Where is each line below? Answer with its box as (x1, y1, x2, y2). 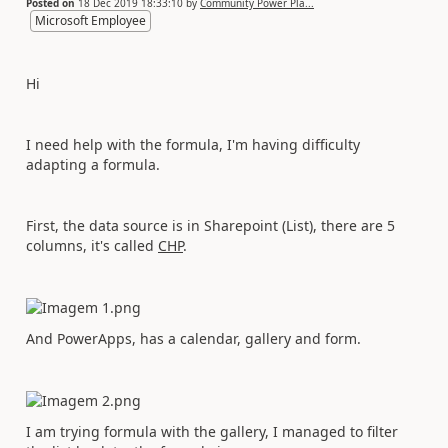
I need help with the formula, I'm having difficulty (26, 135, 360, 154)
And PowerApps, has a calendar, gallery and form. (26, 328, 361, 348)
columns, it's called (26, 236, 158, 255)
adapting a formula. (26, 155, 160, 174)
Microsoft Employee (35, 11, 146, 29)
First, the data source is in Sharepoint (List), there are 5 (26, 216, 395, 235)
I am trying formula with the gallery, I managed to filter (26, 421, 398, 441)
